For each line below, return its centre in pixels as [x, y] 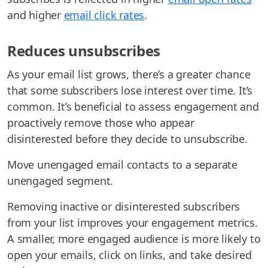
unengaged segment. [60, 181]
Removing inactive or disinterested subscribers [124, 207]
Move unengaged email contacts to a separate [122, 165]
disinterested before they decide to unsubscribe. [127, 139]
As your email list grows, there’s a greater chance [129, 74]
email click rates [104, 15]
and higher [36, 15]
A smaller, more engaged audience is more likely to [134, 239]
